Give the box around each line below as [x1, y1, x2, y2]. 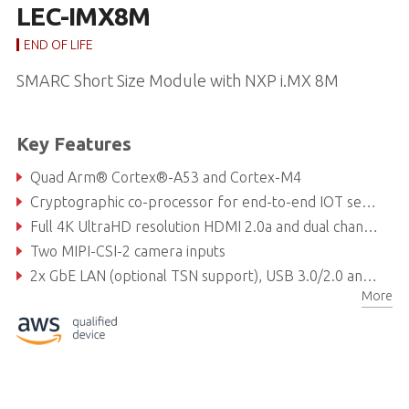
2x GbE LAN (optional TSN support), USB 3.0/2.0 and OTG [29, 267, 362, 284]
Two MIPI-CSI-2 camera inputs [29, 242, 225, 259]
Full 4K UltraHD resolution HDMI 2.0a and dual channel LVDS [29, 217, 363, 235]
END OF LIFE [23, 37, 93, 52]
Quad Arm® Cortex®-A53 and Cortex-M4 [29, 168, 301, 185]
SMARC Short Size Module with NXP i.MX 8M [16, 70, 339, 89]
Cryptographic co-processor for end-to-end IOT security [29, 193, 362, 210]
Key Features [16, 132, 131, 154]
